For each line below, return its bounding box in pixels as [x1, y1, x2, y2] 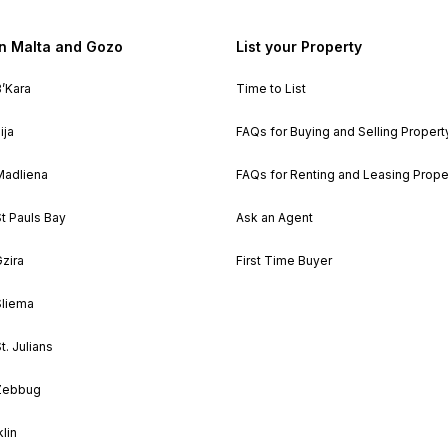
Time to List [235, 80, 306, 96]
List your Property [235, 37, 362, 55]
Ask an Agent [235, 209, 313, 225]
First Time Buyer [235, 252, 332, 268]
